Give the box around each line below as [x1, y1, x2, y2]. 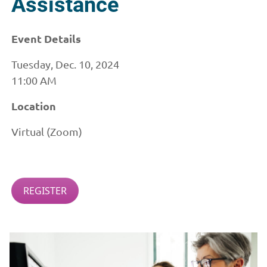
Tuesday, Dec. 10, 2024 [11, 58, 119, 70]
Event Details [11, 32, 81, 45]
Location [11, 99, 56, 113]
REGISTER [23, 184, 67, 197]
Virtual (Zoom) [11, 125, 82, 138]
